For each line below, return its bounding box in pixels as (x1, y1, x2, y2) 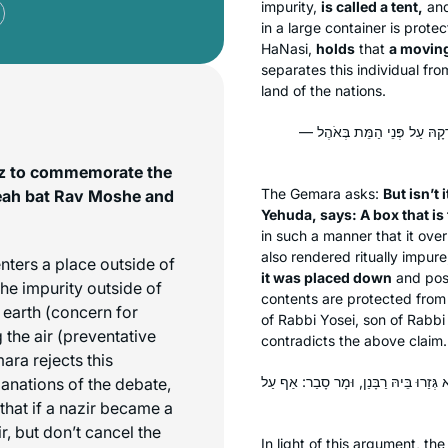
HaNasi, (261, 39, 316, 57)
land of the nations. (261, 81, 386, 99)
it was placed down (261, 268, 392, 286)
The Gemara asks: (261, 184, 383, 202)
